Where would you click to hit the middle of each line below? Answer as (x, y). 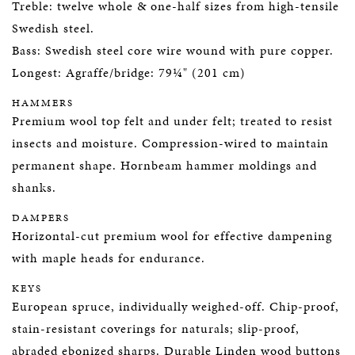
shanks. (34, 187)
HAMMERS (43, 103)
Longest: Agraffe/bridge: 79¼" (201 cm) (129, 73)
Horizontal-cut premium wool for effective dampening (172, 236)
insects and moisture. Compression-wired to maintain (170, 143)
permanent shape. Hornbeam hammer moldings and (164, 165)
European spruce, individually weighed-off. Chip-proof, (176, 306)
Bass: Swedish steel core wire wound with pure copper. (173, 50)
